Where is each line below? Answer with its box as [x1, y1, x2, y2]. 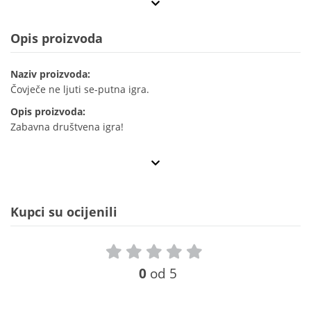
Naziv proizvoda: [10, 67, 90, 81]
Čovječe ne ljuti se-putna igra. [10, 83, 149, 96]
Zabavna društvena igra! [10, 120, 124, 134]
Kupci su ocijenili [10, 203, 117, 221]
